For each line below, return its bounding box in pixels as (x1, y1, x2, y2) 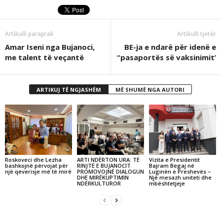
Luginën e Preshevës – (148, 167, 211, 175)
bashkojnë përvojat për (5, 161, 68, 169)
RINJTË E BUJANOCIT (76, 161, 131, 169)
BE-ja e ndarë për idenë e (124, 42, 216, 52)
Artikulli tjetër (177, 30, 216, 38)
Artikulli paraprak (5, 30, 54, 38)
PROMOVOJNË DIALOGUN (76, 167, 144, 175)
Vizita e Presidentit (148, 155, 200, 163)
